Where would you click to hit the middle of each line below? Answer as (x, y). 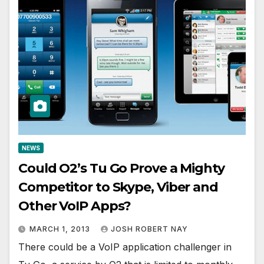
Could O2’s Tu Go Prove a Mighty (121, 168)
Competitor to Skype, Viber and (118, 187)
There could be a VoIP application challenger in (125, 247)
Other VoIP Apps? (75, 206)
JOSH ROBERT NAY (149, 229)
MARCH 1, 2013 (61, 229)
